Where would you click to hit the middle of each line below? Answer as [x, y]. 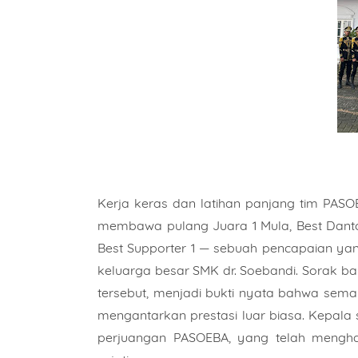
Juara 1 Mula [251, 225]
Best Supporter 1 [146, 248]
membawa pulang [155, 225]
